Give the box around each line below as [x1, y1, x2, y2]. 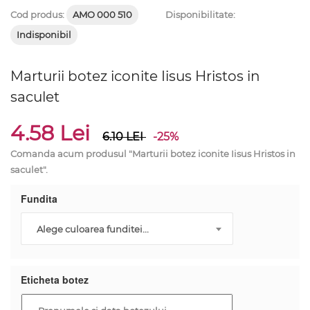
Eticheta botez [21, 273, 89, 286]
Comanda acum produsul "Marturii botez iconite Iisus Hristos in [10, 148, 295, 159]
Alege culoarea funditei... [37, 223, 149, 235]
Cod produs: [10, 9, 66, 20]
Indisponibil [17, 29, 71, 40]
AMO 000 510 [73, 9, 132, 20]
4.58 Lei [10, 120, 95, 146]
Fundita [21, 192, 57, 206]
